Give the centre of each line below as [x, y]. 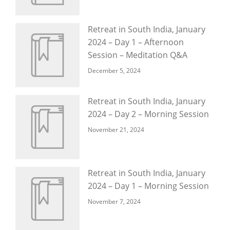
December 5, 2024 [114, 71]
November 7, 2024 [114, 202]
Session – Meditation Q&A [138, 55]
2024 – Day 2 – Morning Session [148, 114]
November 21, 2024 [116, 130]
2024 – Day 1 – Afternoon [136, 42]
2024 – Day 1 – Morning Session [148, 186]
